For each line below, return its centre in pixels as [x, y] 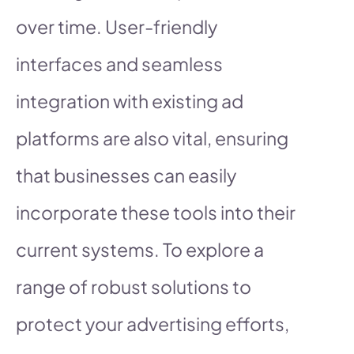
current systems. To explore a [140, 249]
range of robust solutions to [134, 286]
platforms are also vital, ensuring [152, 137]
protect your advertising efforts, [153, 323]
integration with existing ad [130, 100]
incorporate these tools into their [156, 212]
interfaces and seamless [119, 63]
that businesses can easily [126, 175]
